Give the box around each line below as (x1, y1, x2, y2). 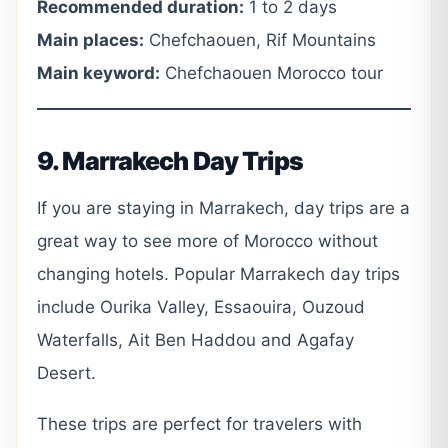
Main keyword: (37, 63, 160, 84)
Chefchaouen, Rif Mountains (144, 30, 376, 51)
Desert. (37, 363, 96, 384)
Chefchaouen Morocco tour (160, 63, 383, 84)
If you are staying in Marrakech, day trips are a (37, 198, 410, 219)
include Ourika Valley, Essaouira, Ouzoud (37, 297, 365, 318)
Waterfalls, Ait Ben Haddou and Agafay (37, 330, 354, 351)
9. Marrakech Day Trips (37, 146, 303, 177)
